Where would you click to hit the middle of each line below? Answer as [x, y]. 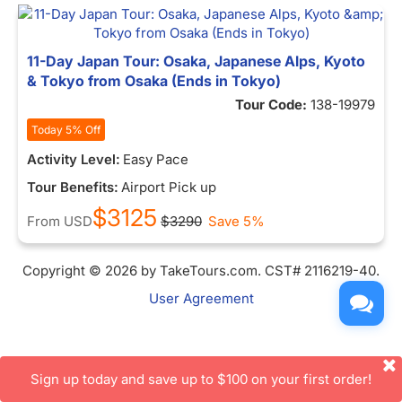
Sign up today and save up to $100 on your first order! [201, 379]
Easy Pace [156, 159]
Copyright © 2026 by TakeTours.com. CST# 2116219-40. [201, 271]
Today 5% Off [66, 130]
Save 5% [236, 221]
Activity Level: [74, 159]
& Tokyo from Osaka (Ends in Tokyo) [154, 81]
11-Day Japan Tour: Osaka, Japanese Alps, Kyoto [196, 61]
